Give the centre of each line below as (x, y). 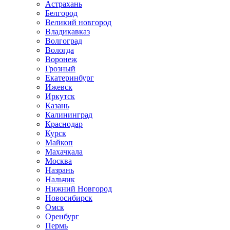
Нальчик (60, 179)
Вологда (60, 50)
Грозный (60, 69)
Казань (57, 106)
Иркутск (60, 96)
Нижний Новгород (79, 189)
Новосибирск (69, 198)
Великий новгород (78, 22)
